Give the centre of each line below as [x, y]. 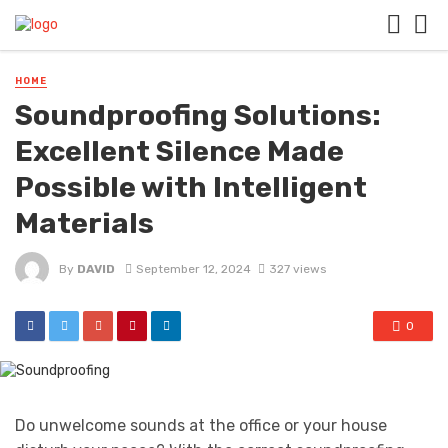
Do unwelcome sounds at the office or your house [201, 426]
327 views [297, 268]
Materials [84, 223]
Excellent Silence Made [179, 151]
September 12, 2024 [193, 268]
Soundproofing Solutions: [198, 115]
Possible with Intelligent [191, 187]
